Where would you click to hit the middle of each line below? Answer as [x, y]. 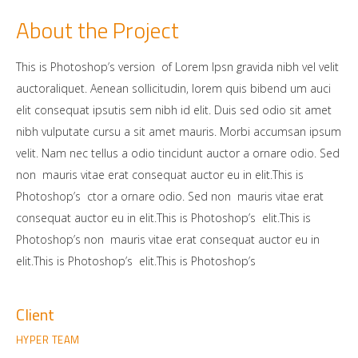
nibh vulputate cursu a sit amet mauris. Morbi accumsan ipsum [178, 131]
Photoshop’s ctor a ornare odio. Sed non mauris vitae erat [169, 196]
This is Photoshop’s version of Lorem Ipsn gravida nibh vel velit [177, 67]
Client [35, 315]
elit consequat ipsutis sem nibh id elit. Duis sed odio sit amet [173, 110]
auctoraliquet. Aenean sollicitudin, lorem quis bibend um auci [173, 88]
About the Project [97, 30]
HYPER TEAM [48, 339]
